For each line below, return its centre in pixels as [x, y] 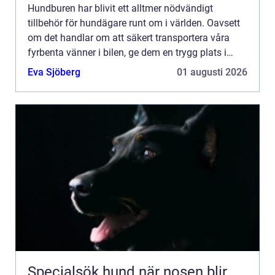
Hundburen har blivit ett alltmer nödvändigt [120, 9]
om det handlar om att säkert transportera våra [129, 38]
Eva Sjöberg [54, 72]
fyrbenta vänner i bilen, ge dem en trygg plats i [127, 53]
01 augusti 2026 [212, 72]
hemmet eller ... [60, 68]
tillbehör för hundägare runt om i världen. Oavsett [134, 23]
